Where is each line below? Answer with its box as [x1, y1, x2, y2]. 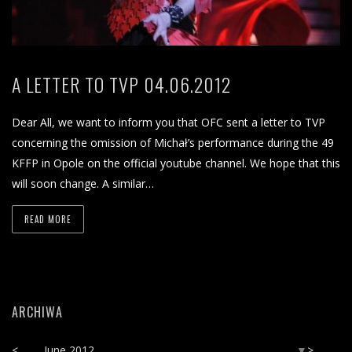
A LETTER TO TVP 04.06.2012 [12, 69, 231, 98]
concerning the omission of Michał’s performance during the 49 [12, 134, 334, 150]
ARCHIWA [12, 302, 63, 321]
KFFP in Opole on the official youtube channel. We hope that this [12, 155, 340, 170]
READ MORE [24, 212, 71, 225]
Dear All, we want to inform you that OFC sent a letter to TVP [12, 114, 325, 130]
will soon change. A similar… [12, 175, 154, 191]
